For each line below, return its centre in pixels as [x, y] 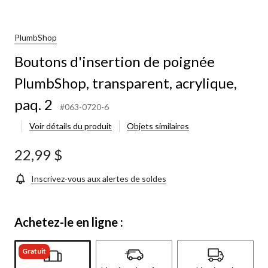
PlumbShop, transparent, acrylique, [126, 83]
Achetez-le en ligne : [69, 222]
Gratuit [34, 251]
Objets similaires [158, 126]
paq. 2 [33, 104]
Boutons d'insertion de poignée [115, 61]
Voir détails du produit [71, 126]
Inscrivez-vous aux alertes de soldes [99, 178]
